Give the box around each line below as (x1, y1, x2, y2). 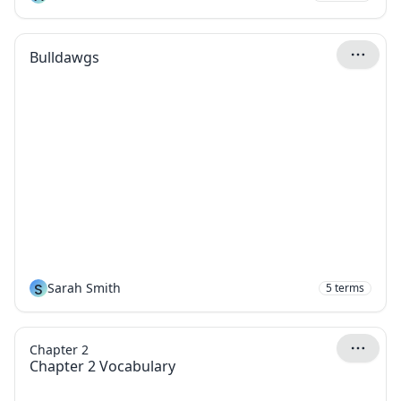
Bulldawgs (30, 47, 99, 67)
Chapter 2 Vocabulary (30, 356, 175, 376)
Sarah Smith (47, 279, 121, 296)
